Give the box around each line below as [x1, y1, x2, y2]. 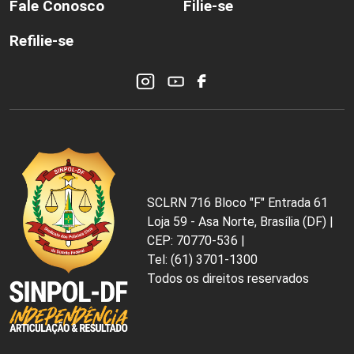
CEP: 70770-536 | [147, 233, 245, 249]
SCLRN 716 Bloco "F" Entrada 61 [147, 195, 328, 211]
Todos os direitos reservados [147, 271, 309, 287]
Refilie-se [9, 32, 73, 51]
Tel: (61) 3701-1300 [147, 252, 258, 268]
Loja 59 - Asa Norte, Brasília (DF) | [147, 214, 333, 230]
